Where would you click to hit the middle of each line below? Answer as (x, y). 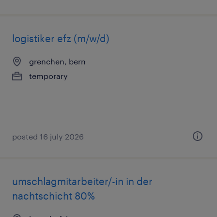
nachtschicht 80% (54, 196)
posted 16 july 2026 (48, 136)
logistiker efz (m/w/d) (61, 38)
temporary (48, 76)
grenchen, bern (57, 61)
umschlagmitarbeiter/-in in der (82, 181)
